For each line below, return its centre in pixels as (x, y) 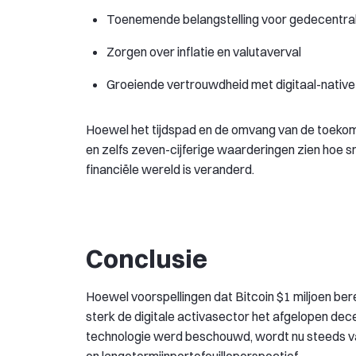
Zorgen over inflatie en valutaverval (204, 51)
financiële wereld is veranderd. (170, 169)
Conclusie (147, 258)
